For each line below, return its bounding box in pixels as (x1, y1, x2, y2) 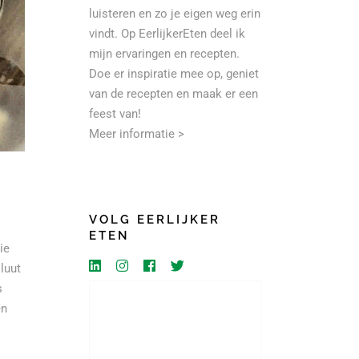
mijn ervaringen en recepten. (89, 46, 240, 61)
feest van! (89, 106, 141, 121)
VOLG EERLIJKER (89, 212, 220, 227)
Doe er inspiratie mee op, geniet (89, 66, 259, 81)
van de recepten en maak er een (89, 86, 258, 101)
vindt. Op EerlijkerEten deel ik (89, 26, 245, 41)
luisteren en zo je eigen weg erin (89, 6, 260, 21)
